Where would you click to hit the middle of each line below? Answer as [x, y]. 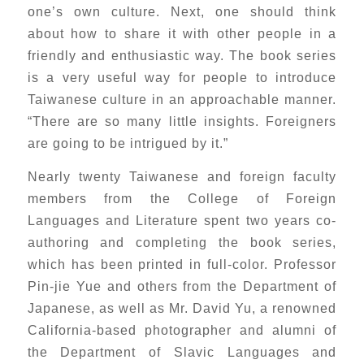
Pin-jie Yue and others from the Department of [182, 286]
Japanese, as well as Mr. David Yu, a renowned [182, 308]
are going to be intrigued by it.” [128, 143]
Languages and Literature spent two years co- [182, 220]
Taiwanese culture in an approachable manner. [182, 100]
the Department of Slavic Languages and [182, 351]
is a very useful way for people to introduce [182, 78]
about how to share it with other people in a [182, 34]
